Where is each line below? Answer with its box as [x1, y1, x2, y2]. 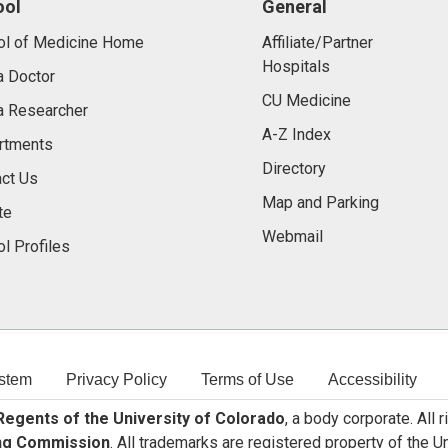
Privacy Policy [66, 371, 167, 388]
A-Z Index [261, 125, 331, 144]
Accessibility [328, 371, 417, 388]
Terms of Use [201, 371, 294, 388]
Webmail [261, 227, 323, 246]
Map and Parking [261, 193, 379, 212]
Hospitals [261, 57, 330, 76]
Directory [261, 159, 326, 178]
